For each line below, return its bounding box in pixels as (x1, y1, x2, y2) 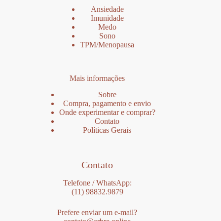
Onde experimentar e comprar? (59, 108, 155, 116)
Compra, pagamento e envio (63, 99, 151, 108)
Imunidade (90, 13, 124, 22)
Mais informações (70, 74, 125, 82)
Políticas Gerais (83, 125, 132, 134)
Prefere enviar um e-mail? (57, 208, 138, 217)
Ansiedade (90, 4, 124, 13)
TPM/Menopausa (80, 40, 135, 49)
